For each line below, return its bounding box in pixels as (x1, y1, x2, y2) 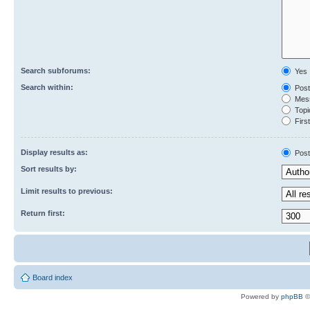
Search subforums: (21, 66, 91, 75)
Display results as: (21, 148, 88, 156)
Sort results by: (21, 165, 77, 173)
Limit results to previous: (21, 187, 113, 195)
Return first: (21, 209, 65, 217)
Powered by (241, 293, 281, 300)
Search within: (21, 83, 73, 91)
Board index (33, 273, 73, 282)
